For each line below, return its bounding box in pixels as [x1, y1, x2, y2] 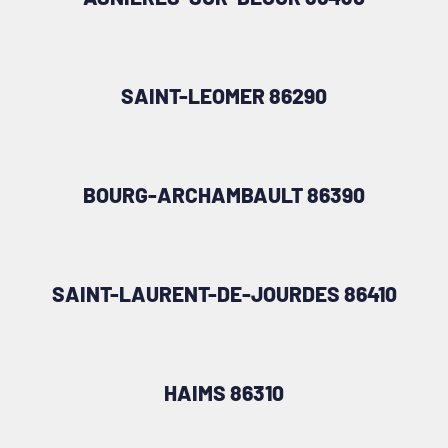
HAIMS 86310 [164, 379, 284, 405]
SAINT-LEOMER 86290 [121, 82, 327, 108]
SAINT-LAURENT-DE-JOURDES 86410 [51, 280, 397, 306]
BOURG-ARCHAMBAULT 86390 [83, 181, 365, 207]
